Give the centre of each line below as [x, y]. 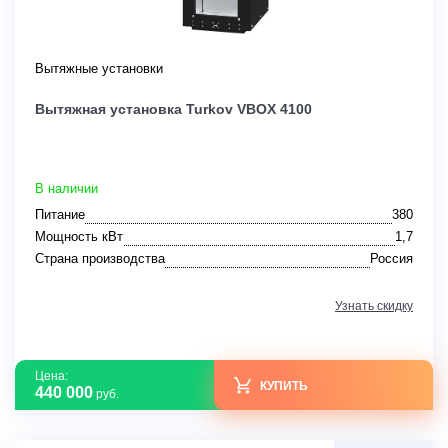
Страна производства [100, 259]
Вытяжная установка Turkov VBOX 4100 [173, 109]
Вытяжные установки [99, 69]
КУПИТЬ [284, 385]
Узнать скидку [374, 306]
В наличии [66, 189]
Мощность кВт [79, 237]
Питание [60, 215]
